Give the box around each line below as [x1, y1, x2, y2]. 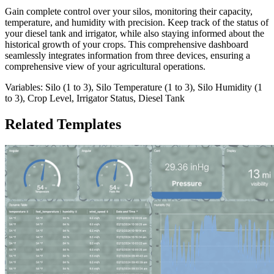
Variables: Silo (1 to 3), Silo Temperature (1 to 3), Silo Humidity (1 [5, 81, 262, 92]
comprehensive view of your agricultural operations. [5, 61, 206, 72]
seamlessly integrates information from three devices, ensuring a [5, 50, 250, 61]
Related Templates [5, 116, 121, 132]
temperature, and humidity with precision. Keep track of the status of [5, 17, 268, 28]
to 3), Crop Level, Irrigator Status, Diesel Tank [5, 92, 185, 103]
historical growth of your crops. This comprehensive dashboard [5, 39, 248, 50]
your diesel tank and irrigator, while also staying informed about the [5, 28, 264, 39]
